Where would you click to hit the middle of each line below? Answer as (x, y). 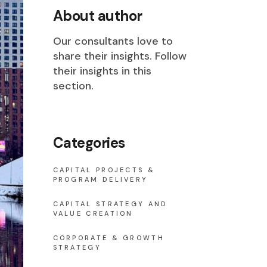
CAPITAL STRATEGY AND (110, 204)
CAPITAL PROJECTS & (104, 170)
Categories (89, 143)
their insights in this (102, 71)
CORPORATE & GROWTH (108, 238)
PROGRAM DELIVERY (100, 179)
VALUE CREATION (93, 213)
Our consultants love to (113, 41)
